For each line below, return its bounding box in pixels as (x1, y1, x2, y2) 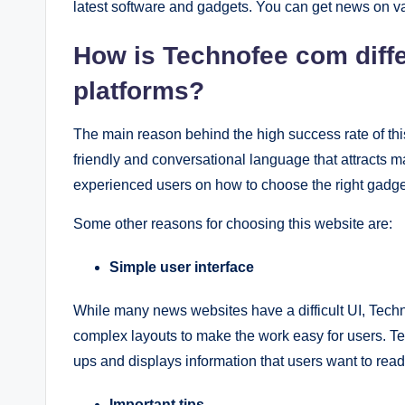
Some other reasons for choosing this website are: (73, 215, 392, 231)
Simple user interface (109, 259, 254, 275)
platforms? (73, 76, 204, 105)
